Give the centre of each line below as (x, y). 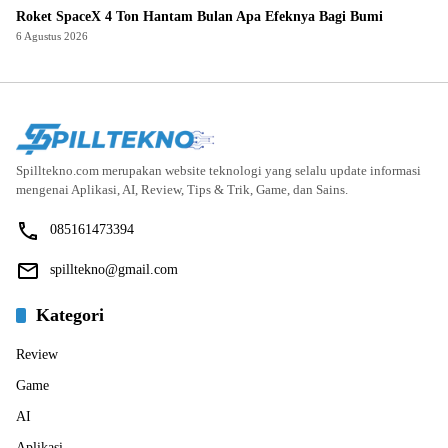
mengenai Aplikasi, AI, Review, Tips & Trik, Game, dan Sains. (182, 189)
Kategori (70, 314)
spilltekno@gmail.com (114, 269)
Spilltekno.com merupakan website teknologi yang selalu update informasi (218, 170)
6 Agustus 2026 (52, 35)
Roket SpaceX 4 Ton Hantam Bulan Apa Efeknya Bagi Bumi (200, 16)
